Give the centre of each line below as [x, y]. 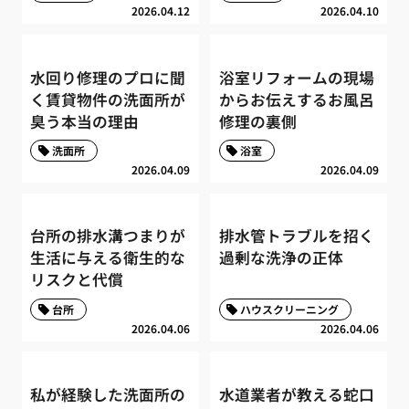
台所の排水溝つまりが [108, 236]
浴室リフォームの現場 [296, 77]
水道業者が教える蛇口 [296, 395]
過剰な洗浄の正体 [281, 258]
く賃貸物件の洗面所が [108, 99]
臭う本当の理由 [85, 121]
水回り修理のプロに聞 [108, 77]
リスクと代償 [77, 280]
